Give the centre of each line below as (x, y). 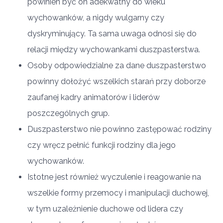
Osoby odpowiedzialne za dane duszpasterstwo (117, 65)
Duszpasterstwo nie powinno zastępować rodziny (119, 129)
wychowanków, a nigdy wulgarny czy (96, 18)
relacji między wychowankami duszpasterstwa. (114, 50)
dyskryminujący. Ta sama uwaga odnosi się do (112, 34)
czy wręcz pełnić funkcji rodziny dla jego (102, 145)
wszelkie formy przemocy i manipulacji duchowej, (118, 193)
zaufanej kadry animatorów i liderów (94, 97)
